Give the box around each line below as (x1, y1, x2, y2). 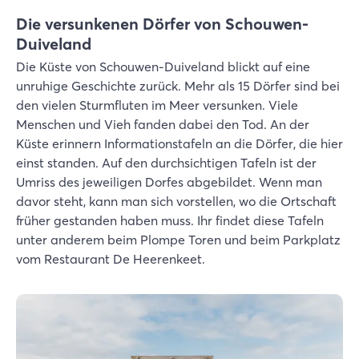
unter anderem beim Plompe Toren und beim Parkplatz (16, 232, 341, 248)
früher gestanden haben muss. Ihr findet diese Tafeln (16, 212, 324, 228)
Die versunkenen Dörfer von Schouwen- (16, 14, 309, 34)
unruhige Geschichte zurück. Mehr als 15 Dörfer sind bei (16, 78, 340, 94)
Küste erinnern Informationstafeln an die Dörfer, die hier (16, 135, 343, 151)
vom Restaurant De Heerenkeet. (16, 251, 205, 267)
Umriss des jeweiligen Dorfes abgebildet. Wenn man (16, 174, 322, 190)
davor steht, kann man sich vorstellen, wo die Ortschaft (16, 193, 337, 209)
